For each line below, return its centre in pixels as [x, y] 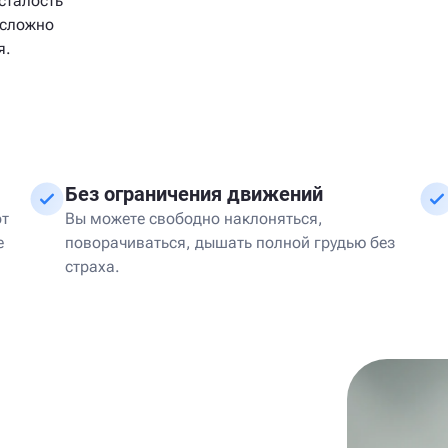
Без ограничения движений [194, 194]
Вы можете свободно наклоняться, [194, 218]
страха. [92, 266]
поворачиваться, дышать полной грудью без [230, 242]
